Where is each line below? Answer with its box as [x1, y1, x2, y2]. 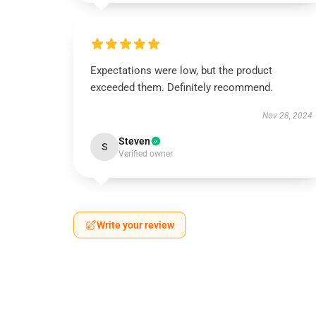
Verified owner [119, 149, 173, 159]
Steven [119, 135, 150, 147]
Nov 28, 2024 [262, 111, 312, 121]
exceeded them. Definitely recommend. [90, 81, 273, 94]
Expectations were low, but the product [90, 64, 272, 77]
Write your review [97, 219, 174, 231]
